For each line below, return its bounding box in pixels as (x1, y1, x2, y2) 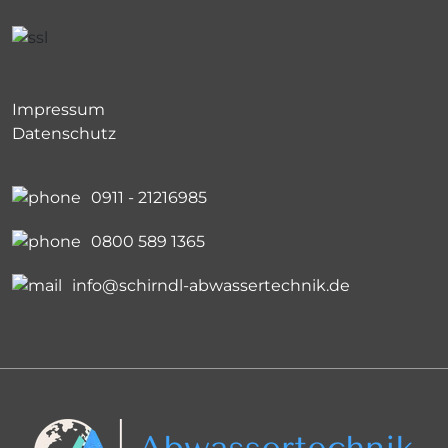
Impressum (12, 99, 105, 119)
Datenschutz (12, 123, 116, 143)
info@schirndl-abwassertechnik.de (72, 275, 350, 295)
